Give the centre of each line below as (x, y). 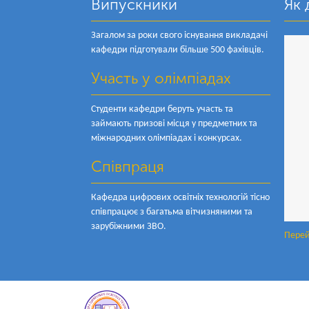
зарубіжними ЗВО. (129, 227)
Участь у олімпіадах (161, 78)
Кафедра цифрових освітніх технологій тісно (180, 198)
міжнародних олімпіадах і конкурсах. (167, 138)
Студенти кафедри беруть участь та (162, 109)
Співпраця (128, 167)
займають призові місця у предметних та (174, 124)
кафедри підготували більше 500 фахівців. (178, 50)
